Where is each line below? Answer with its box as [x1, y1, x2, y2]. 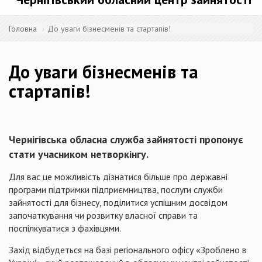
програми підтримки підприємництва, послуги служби [9, 184, 223, 195]
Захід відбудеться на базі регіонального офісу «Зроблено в [9, 244, 247, 256]
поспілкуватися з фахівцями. [9, 222, 121, 234]
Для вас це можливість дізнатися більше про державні [9, 171, 227, 182]
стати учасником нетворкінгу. [9, 147, 149, 161]
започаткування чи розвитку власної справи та [9, 209, 198, 221]
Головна [9, 23, 37, 34]
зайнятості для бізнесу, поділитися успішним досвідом [9, 196, 227, 208]
